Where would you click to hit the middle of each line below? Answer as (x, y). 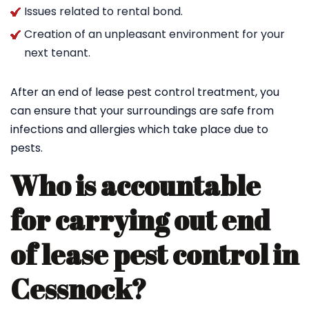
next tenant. (57, 53)
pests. (27, 148)
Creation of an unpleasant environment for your (154, 34)
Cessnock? (79, 289)
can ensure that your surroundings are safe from (142, 111)
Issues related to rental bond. (103, 11)
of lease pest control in (154, 255)
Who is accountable (136, 186)
